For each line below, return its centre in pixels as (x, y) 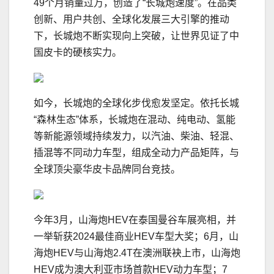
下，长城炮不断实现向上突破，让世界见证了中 (136, 36)
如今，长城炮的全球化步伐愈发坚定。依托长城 (136, 103)
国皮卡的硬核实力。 (78, 53)
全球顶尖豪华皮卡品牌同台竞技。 (107, 169)
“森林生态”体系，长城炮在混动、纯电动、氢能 (135, 120)
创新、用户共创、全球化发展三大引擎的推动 (131, 20)
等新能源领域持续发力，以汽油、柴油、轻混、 (136, 136)
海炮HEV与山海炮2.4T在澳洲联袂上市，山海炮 (137, 253)
